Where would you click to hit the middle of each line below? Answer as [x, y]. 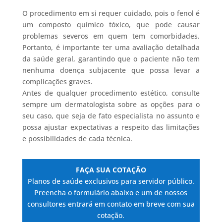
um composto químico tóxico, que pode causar [111, 25]
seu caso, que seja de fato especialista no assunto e [111, 116]
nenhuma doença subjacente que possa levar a [111, 70]
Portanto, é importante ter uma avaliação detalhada [111, 48]
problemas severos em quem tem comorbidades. [111, 36]
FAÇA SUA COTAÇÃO [111, 170]
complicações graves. [57, 82]
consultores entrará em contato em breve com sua [111, 204]
